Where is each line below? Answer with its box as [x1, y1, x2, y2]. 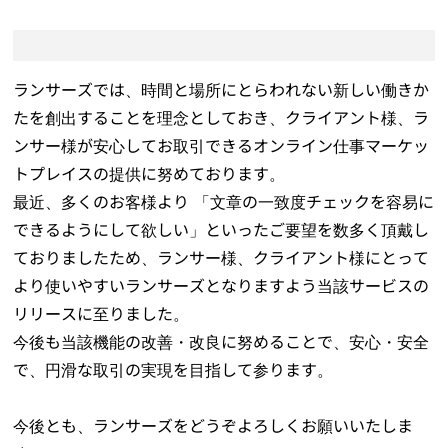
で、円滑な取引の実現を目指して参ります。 [13, 360, 334, 381]
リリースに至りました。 [13, 304, 190, 325]
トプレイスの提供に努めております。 [13, 164, 286, 185]
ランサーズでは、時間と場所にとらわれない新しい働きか [13, 80, 430, 101]
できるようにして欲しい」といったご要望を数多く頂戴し [13, 220, 430, 241]
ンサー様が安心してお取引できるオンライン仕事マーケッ [13, 136, 430, 157]
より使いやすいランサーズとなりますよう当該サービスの [13, 276, 430, 297]
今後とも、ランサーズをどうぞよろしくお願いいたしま [13, 416, 414, 437]
